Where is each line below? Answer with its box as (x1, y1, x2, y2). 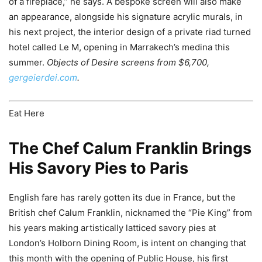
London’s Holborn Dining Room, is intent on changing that (9, 237, 246, 249)
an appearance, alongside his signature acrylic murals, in (9, 11, 243, 22)
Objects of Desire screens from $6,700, (44, 56, 209, 68)
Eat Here (9, 108, 44, 119)
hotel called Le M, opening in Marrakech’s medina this (9, 41, 230, 53)
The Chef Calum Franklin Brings (9, 139, 251, 158)
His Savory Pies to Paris (9, 158, 188, 178)
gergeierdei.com (9, 71, 77, 83)
